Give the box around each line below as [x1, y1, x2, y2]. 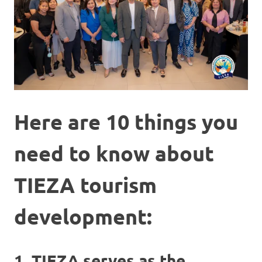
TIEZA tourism [14, 172, 157, 198]
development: [14, 204, 152, 230]
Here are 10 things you [14, 109, 238, 135]
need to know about [14, 140, 214, 167]
